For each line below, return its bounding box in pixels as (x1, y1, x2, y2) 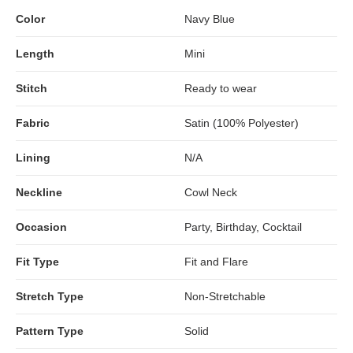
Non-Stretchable (184, 289, 266, 303)
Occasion (16, 220, 67, 233)
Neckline (16, 185, 62, 199)
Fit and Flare (184, 255, 248, 268)
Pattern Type (16, 324, 84, 337)
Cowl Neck (184, 185, 237, 199)
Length (16, 46, 54, 60)
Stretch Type (16, 289, 84, 303)
